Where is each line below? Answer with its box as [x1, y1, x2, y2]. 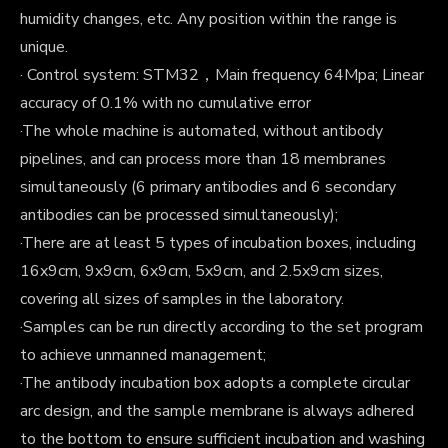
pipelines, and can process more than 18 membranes [20, 147, 386, 170]
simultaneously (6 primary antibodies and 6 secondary [20, 175, 396, 198]
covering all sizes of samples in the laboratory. [20, 287, 344, 310]
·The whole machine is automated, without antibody [20, 119, 383, 142]
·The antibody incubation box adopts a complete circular [20, 371, 410, 394]
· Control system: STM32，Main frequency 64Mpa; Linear [20, 63, 424, 86]
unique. [20, 35, 68, 58]
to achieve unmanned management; [20, 343, 266, 366]
